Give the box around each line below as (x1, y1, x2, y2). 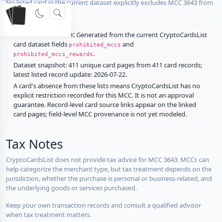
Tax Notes (6, 135, 63, 152)
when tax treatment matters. (6, 210, 91, 219)
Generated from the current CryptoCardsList (74, 30, 207, 39)
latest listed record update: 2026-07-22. (13, 69, 127, 79)
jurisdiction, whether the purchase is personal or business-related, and (6, 173, 212, 183)
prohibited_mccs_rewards (13, 50, 93, 57)
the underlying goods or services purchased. (6, 183, 137, 192)
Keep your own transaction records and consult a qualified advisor (6, 200, 201, 210)
